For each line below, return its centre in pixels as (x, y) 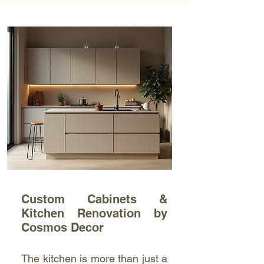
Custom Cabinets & (94, 199)
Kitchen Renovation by (94, 213)
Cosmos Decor (62, 227)
